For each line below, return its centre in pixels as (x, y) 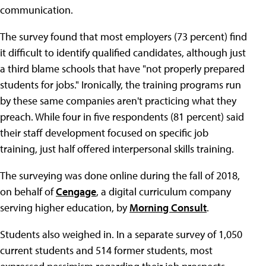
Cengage (76, 191)
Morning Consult (168, 208)
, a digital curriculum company (164, 191)
